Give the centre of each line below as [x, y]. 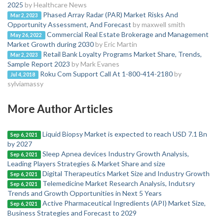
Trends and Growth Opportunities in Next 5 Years [85, 193]
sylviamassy [25, 84]
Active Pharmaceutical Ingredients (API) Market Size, [124, 203]
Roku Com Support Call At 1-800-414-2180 [106, 74]
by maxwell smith [159, 24]
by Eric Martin [116, 44]
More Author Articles [60, 109]
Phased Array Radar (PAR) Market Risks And [110, 15]
